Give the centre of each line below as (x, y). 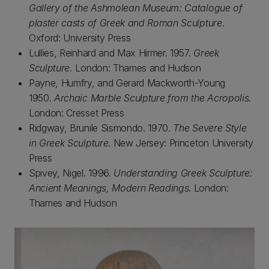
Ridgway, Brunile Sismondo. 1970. (101, 128)
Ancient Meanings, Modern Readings (109, 188)
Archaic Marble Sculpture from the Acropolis (152, 98)
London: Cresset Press (77, 113)
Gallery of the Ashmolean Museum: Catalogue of (136, 8)
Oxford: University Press (80, 38)
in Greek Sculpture (69, 143)
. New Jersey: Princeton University (181, 143)
